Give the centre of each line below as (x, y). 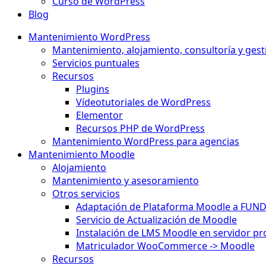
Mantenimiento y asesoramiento (126, 180)
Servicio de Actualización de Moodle (156, 220)
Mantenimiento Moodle (82, 154)
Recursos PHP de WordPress (140, 128)
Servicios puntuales (96, 63)
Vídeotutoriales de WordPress (143, 102)
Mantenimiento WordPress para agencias (146, 141)
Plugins (93, 89)
